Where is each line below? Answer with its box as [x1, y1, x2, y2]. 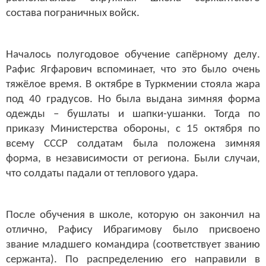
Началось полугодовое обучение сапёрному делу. [6, 49, 260, 61]
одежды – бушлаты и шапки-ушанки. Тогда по [6, 108, 260, 120]
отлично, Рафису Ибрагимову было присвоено [6, 224, 260, 236]
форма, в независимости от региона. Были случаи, [6, 153, 260, 164]
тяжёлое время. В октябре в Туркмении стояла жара [6, 78, 260, 90]
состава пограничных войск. [6, 7, 140, 19]
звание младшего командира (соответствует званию [6, 239, 260, 251]
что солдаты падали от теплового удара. [6, 167, 198, 179]
